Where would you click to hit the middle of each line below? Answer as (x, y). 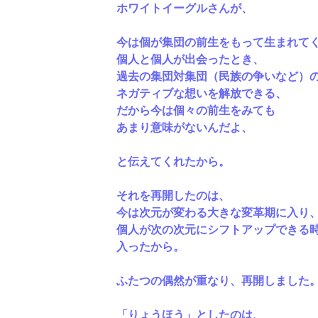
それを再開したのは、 (173, 194)
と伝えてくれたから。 (173, 160)
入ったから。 (150, 246)
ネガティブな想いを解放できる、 (201, 92)
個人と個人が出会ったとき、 (190, 58)
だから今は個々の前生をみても (196, 109)
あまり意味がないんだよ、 (184, 126)
